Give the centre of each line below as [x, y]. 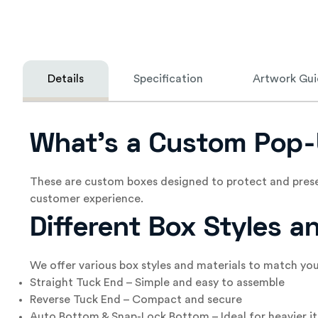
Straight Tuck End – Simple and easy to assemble [157, 283]
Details [66, 79]
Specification [168, 79]
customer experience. [87, 199]
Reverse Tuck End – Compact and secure [136, 300]
